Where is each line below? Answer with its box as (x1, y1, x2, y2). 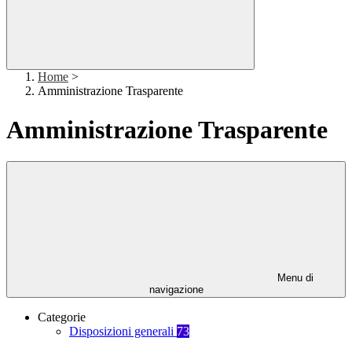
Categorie (38, 310, 86, 324)
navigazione (148, 284, 203, 296)
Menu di (274, 272, 313, 284)
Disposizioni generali (69, 324, 177, 339)
